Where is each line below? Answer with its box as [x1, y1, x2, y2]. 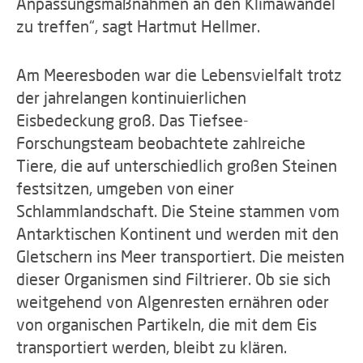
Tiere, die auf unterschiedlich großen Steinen [16, 156, 337, 175]
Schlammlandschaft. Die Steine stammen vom [16, 201, 340, 220]
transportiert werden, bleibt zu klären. [16, 337, 287, 357]
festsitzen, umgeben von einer [16, 178, 234, 198]
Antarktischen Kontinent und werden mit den [16, 224, 339, 243]
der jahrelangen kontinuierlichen [16, 88, 246, 107]
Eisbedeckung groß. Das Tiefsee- [16, 110, 249, 130]
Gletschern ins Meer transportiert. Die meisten [16, 246, 344, 266]
